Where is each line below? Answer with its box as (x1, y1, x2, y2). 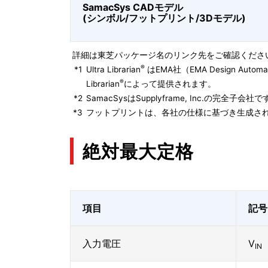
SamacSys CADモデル (83, 1, 183, 13)
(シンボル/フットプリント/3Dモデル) (83, 12, 246, 24)
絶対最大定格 (83, 140, 194, 162)
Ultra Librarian (86, 65, 141, 74)
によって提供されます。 (124, 79, 216, 89)
